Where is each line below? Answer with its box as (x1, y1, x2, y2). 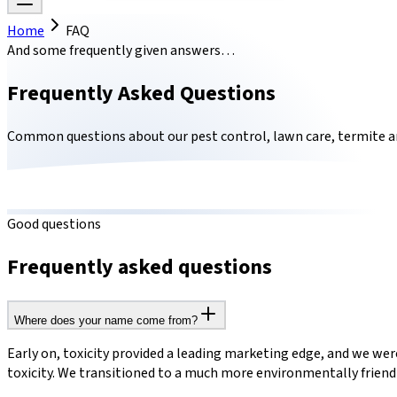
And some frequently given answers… (7, 41, 235, 60)
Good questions (7, 214, 101, 235)
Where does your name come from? (14, 313, 198, 327)
